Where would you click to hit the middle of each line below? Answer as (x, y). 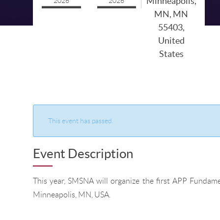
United (171, 41)
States (171, 54)
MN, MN (171, 14)
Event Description (83, 153)
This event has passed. (81, 121)
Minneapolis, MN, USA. (72, 195)
